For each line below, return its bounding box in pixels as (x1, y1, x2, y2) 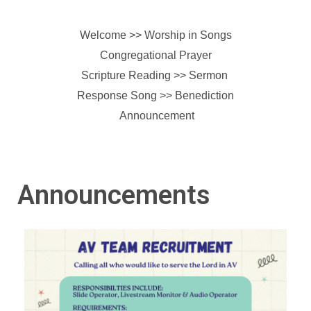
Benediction (175, 90, 234, 101)
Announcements (17, 180, 210, 210)
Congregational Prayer (99, 49, 212, 61)
